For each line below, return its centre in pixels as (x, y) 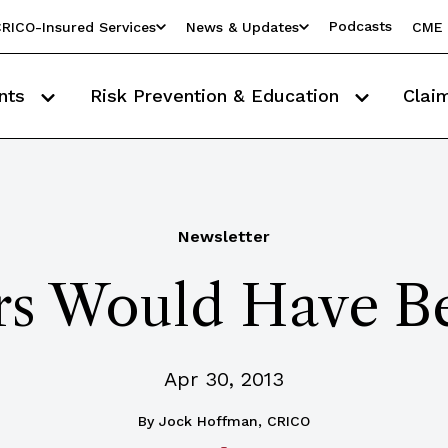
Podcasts (360, 26)
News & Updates (242, 26)
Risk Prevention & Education (217, 95)
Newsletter (224, 236)
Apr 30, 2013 (224, 379)
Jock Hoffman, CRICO (234, 421)
